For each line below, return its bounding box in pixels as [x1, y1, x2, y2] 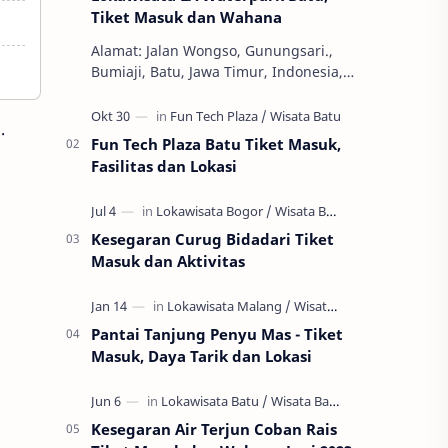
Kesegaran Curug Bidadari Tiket [91, 229, 334, 249]
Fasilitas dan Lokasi [91, 156, 237, 176]
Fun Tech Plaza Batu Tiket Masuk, [91, 134, 341, 154]
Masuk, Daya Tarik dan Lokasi [91, 346, 312, 366]
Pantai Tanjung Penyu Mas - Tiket [91, 324, 343, 344]
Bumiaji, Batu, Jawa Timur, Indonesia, [91, 62, 343, 81]
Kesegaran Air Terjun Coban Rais [91, 419, 337, 439]
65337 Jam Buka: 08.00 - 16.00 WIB [91, 83, 321, 102]
